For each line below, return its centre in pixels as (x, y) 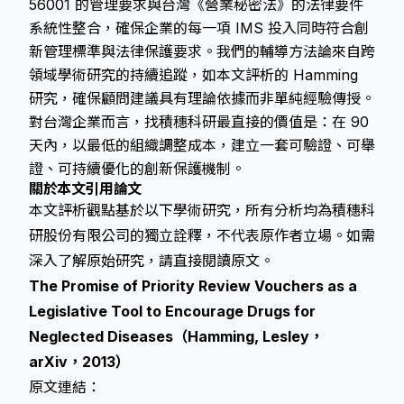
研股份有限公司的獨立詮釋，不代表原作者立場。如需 (202, 235)
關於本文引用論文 (85, 188)
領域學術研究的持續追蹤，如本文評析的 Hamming (193, 75)
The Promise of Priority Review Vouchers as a (193, 286)
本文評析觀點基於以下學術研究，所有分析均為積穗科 (202, 210)
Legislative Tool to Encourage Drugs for (172, 311)
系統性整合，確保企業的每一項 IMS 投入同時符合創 (199, 28)
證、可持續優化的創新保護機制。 (137, 169)
